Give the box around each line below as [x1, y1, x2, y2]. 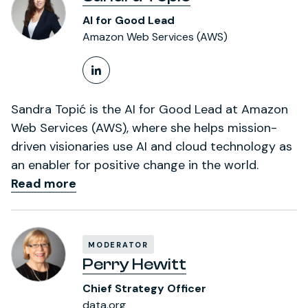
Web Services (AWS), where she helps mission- [11, 119, 277, 136]
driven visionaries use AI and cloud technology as [11, 137, 292, 155]
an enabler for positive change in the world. [11, 156, 258, 173]
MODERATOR [88, 239, 148, 250]
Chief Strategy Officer [82, 280, 206, 296]
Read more [11, 175, 76, 192]
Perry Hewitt [82, 254, 186, 274]
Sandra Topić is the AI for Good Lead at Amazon [11, 100, 288, 118]
